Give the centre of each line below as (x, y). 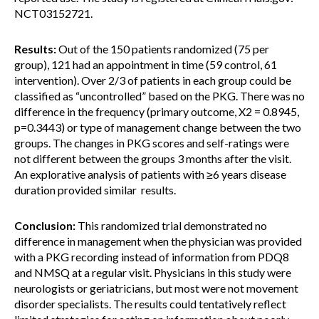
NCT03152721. (53, 13)
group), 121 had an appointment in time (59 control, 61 (146, 64)
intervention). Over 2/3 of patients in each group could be (153, 80)
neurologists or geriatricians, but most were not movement (156, 288)
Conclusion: (45, 225)
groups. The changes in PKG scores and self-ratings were (152, 143)
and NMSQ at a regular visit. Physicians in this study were (153, 272)
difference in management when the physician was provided (158, 241)
